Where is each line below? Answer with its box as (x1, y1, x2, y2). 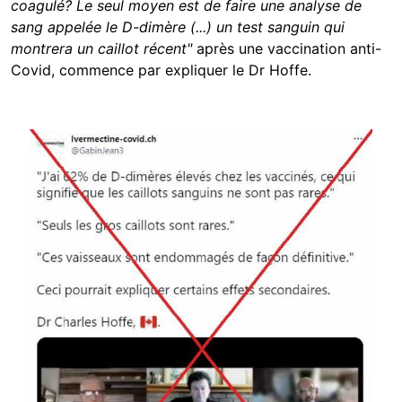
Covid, (11, 60, 55, 79)
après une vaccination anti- (192, 39, 381, 57)
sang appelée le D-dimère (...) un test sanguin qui (11, 17, 345, 36)
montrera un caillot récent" (11, 39, 192, 57)
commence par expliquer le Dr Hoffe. (59, 60, 311, 79)
